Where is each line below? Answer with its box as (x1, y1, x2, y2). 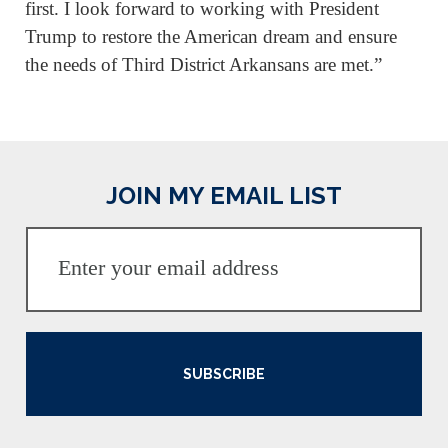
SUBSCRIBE (183, 365, 265, 382)
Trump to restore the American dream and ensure (25, 26, 397, 48)
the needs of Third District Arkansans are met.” (25, 54, 382, 76)
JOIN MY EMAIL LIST (106, 180, 342, 210)
